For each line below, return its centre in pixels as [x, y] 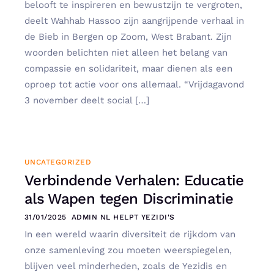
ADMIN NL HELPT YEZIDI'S [123, 217]
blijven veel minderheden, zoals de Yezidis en [126, 266]
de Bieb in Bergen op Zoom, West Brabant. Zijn [128, 36]
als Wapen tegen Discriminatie [129, 199]
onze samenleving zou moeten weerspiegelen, [128, 250]
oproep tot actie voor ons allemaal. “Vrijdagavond [134, 84]
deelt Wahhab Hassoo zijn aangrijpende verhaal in [134, 20]
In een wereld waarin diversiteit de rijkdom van [130, 235]
